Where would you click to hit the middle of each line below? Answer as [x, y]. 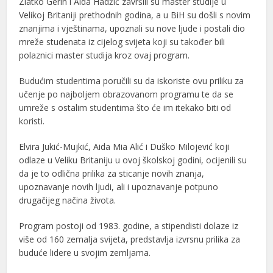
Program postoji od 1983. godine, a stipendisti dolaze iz [129, 225]
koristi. [32, 121]
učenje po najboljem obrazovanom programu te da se [126, 94]
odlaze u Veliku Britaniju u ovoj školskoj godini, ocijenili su [133, 160]
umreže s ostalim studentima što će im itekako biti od [125, 107]
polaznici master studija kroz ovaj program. [105, 55]
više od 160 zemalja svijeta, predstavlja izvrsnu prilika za [130, 239]
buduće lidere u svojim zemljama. [85, 252]
